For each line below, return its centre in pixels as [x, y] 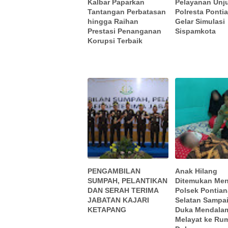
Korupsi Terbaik [115, 41]
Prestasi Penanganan [124, 31]
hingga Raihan [113, 22]
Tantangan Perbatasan [127, 12]
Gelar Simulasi [200, 22]
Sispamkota [196, 31]
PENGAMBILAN [114, 171]
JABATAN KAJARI [118, 200]
